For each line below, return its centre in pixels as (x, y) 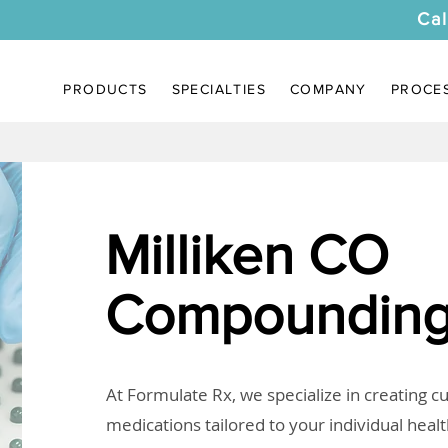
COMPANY (328, 89)
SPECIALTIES (218, 89)
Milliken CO (246, 255)
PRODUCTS (105, 89)
